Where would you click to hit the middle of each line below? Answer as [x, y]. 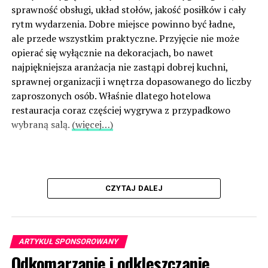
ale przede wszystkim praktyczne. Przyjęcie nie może [125, 38]
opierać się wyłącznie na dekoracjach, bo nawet [112, 52]
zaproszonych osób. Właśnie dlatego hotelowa [111, 95]
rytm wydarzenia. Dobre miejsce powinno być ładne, [123, 24]
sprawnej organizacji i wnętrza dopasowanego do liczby [131, 81]
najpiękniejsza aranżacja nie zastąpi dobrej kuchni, [119, 67]
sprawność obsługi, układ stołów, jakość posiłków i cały [128, 9]
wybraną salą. [41, 124]
